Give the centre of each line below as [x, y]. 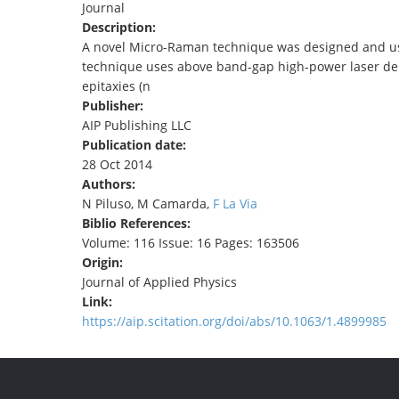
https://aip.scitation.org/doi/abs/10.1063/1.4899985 [234, 322]
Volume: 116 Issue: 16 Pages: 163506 [191, 243]
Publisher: [114, 106]
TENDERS [179, 18]
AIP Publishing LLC [137, 126]
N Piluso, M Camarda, [147, 204]
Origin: [104, 263]
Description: [121, 28]
